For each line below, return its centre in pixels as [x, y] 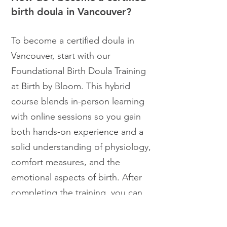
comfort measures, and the [66, 162]
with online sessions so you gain [76, 117]
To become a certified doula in [73, 41]
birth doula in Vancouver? [71, 12]
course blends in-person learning [78, 102]
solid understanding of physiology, [81, 147]
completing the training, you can [77, 193]
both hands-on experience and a [77, 132]
